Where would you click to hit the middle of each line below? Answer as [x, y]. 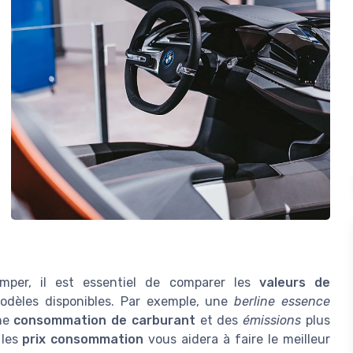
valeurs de [295, 283]
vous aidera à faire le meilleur [237, 340]
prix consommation [83, 340]
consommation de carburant [104, 321]
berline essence [282, 302]
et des [219, 321]
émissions [272, 321]
